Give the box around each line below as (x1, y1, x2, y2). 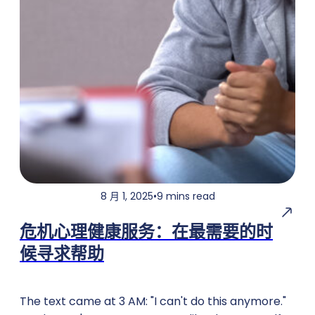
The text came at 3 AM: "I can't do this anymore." (20, 293, 286, 310)
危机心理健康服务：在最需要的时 (20, 220, 273, 244)
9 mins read (156, 189, 215, 204)
